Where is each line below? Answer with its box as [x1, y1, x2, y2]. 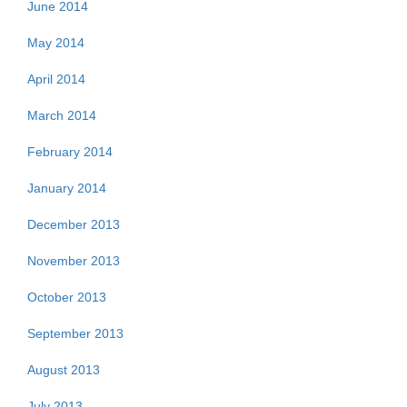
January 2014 [27, 181, 106, 195]
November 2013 [27, 253, 120, 268]
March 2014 [27, 108, 96, 123]
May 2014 [27, 35, 84, 50]
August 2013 [27, 362, 100, 377]
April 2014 [27, 72, 85, 86]
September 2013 [27, 326, 124, 341]
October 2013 [27, 290, 106, 304]
